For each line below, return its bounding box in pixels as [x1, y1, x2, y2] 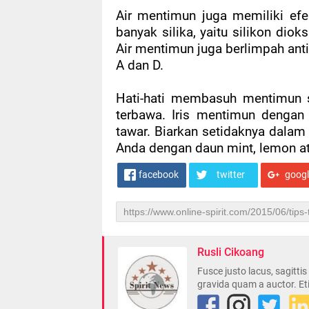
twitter [216, 169, 245, 181]
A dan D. [116, 58, 163, 74]
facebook [139, 169, 179, 181]
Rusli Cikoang [197, 246, 264, 259]
